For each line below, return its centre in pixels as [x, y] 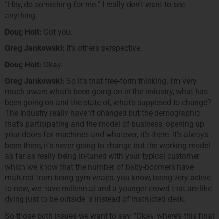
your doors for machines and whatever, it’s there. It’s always [107, 135]
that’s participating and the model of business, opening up [105, 124]
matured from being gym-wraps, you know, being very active [108, 178]
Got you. [57, 32]
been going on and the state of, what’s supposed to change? [108, 103]
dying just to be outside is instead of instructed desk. [95, 199]
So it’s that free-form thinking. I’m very [131, 81]
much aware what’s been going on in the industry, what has [106, 92]
